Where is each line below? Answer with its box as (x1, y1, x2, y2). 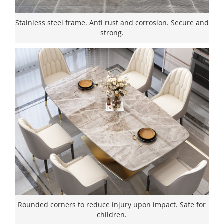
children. (97, 209, 127, 219)
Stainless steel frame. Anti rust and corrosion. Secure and (15, 17, 209, 27)
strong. (100, 27, 124, 37)
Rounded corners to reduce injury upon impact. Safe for (18, 199, 206, 209)
